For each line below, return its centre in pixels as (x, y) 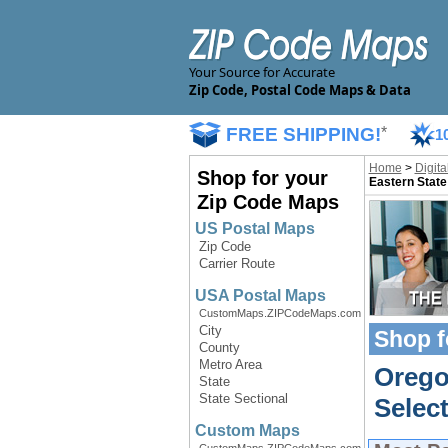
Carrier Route (236, 263)
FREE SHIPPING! (303, 134)
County (219, 347)
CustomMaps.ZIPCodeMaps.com (279, 313)
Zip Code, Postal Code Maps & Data (299, 90)
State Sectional (243, 398)
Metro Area (230, 364)
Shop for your (262, 178)
